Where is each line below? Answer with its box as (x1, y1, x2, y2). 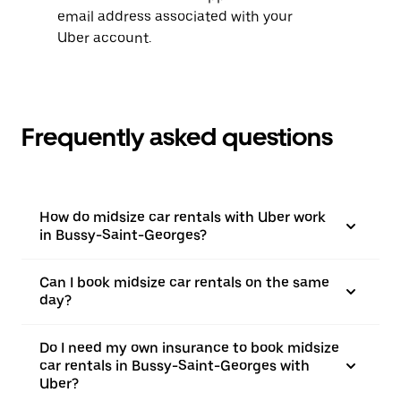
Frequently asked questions (21, 122, 333, 152)
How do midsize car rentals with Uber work (39, 209, 326, 226)
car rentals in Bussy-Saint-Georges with (39, 357, 310, 374)
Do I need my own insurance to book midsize (39, 339, 339, 356)
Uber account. (57, 30, 151, 47)
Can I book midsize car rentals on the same (39, 274, 329, 291)
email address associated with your (57, 8, 293, 25)
